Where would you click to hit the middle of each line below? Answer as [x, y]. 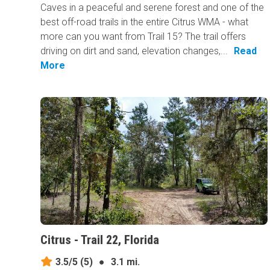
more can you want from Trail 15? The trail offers [143, 37]
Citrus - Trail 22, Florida [100, 240]
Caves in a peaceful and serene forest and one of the [152, 8]
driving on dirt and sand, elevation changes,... [134, 51]
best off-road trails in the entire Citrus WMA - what [145, 22]
